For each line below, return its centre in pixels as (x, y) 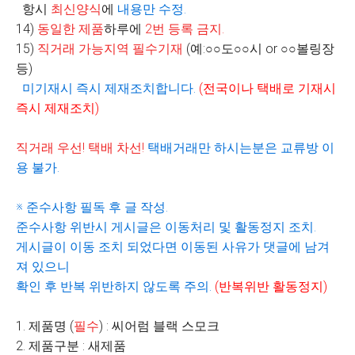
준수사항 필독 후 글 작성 (96, 207)
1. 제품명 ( (45, 326)
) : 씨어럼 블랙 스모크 (159, 326)
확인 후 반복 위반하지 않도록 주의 (113, 286)
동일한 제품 (71, 29)
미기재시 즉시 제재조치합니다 (105, 88)
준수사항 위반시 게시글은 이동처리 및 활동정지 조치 (165, 227)
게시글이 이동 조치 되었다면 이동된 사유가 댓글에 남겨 (173, 247)
